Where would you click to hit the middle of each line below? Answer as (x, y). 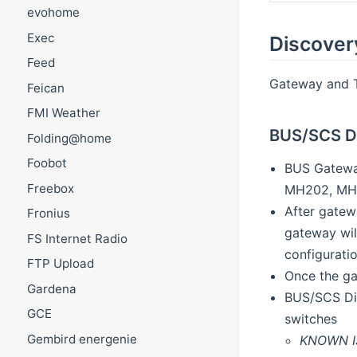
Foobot (47, 163)
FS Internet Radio (77, 238)
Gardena (51, 288)
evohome (53, 13)
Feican (45, 88)
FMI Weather (63, 113)
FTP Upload (60, 264)
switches (310, 319)
